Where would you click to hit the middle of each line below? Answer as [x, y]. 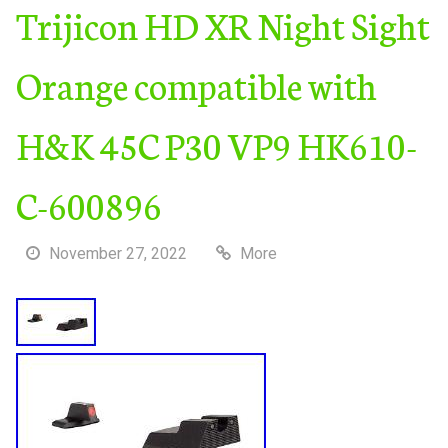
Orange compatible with [196, 83]
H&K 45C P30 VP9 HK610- [216, 143]
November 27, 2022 [117, 253]
